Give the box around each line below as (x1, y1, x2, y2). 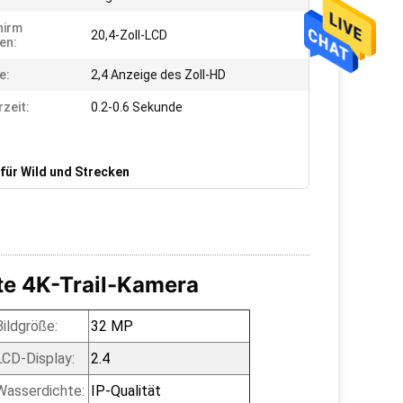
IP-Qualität (90, 382, 161, 399)
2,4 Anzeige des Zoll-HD (91, 67, 226, 82)
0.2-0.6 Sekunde (91, 100, 183, 114)
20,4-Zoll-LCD (91, 28, 167, 42)
